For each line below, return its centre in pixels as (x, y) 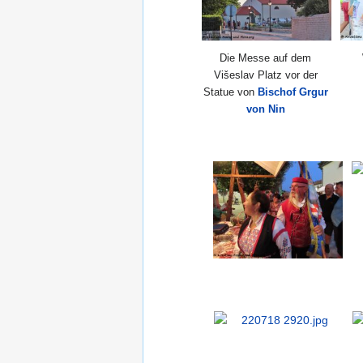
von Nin (265, 109)
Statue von (230, 92)
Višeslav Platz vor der (265, 75)
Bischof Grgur (293, 92)
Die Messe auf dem (266, 58)
